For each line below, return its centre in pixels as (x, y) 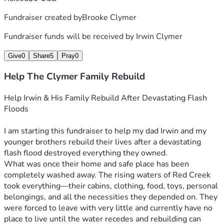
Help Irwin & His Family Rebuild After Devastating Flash (105, 98)
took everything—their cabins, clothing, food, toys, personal (111, 186)
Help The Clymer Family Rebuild (74, 77)
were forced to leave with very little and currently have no (108, 208)
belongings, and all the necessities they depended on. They (111, 197)
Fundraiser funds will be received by (70, 36)
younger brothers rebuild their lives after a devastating (102, 142)
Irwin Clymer (159, 36)
